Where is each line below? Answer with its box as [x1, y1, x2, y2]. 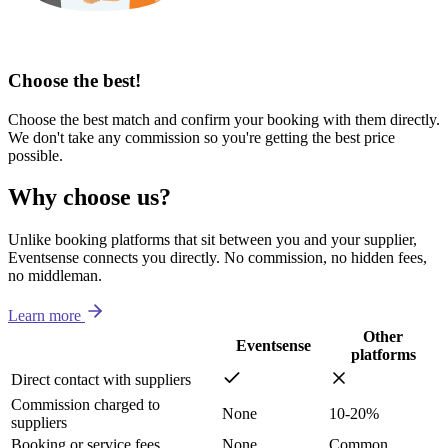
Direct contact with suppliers [11, 371, 191, 389]
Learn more [8, 307, 81, 325]
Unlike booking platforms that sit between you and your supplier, [8, 231, 417, 249]
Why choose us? [8, 184, 171, 211]
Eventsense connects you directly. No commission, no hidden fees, [8, 249, 427, 267]
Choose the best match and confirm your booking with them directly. [8, 110, 440, 128]
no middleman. [8, 267, 102, 285]
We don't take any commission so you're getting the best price [8, 128, 395, 146]
